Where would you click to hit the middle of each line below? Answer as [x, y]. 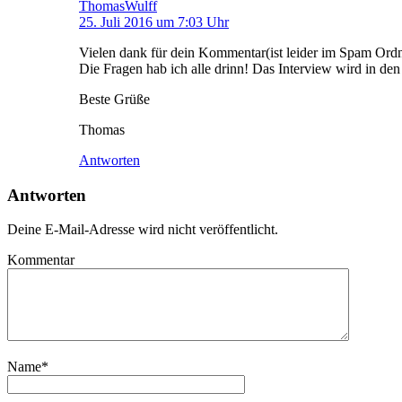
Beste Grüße [114, 99]
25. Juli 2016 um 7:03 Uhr [154, 22]
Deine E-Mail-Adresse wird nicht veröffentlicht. [143, 230]
